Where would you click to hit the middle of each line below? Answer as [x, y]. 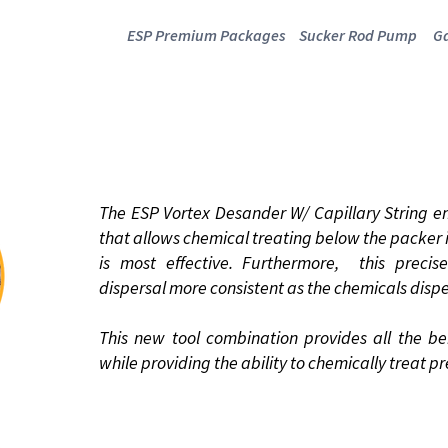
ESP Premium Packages [206, 35]
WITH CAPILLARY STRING [224, 152]
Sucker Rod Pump [357, 35]
